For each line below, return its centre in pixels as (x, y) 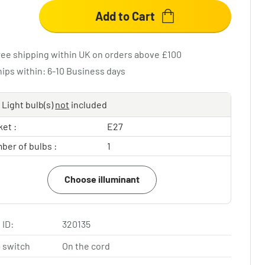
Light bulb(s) (29, 104)
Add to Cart (125, 16)
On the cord (86, 246)
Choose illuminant (102, 179)
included (88, 104)
